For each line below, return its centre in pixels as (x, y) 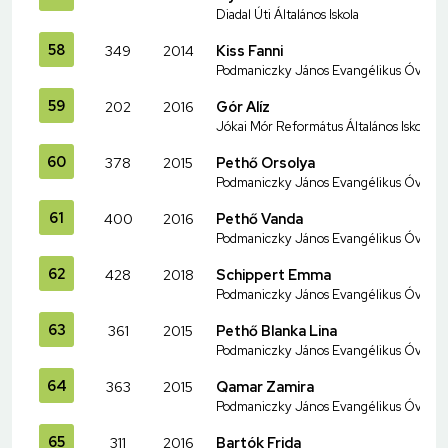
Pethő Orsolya (265, 162)
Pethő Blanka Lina (276, 330)
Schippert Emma (273, 274)
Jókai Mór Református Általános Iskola (323, 126)
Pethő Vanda (259, 218)
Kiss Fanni (249, 50)
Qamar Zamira (265, 386)
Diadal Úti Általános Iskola (287, 14)
